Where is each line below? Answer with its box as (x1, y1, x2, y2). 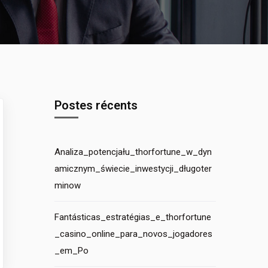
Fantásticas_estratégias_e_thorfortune (54, 212, 211, 223)
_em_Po (54, 245, 89, 256)
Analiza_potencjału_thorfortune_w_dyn (54, 147, 212, 157)
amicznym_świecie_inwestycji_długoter (54, 163, 212, 174)
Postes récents (54, 98, 138, 112)
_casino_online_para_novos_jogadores (54, 229, 212, 239)
